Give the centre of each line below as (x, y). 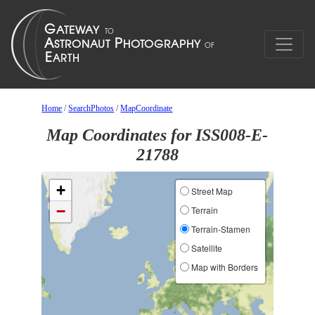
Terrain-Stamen (219, 229)
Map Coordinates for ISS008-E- (157, 135)
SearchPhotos (91, 108)
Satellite (205, 248)
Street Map (211, 191)
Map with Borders (223, 267)
